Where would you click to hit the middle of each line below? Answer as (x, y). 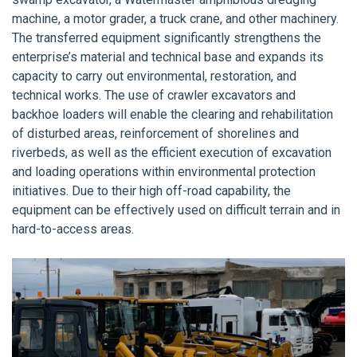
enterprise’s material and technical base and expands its (168, 57)
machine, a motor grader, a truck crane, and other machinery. (175, 19)
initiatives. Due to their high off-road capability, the (151, 191)
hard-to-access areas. (75, 229)
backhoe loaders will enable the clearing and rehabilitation (173, 115)
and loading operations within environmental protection (164, 172)
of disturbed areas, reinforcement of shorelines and (155, 134)
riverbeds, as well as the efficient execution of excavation (172, 153)
